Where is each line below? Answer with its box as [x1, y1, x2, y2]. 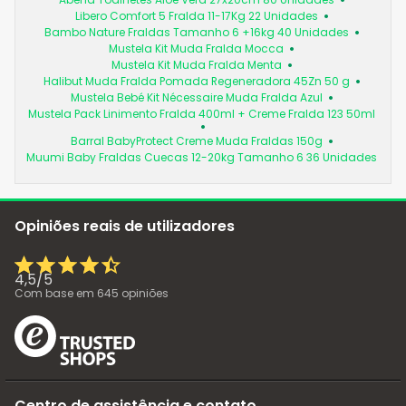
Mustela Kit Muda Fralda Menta [111, 56, 282, 72]
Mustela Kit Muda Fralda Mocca [109, 40, 284, 56]
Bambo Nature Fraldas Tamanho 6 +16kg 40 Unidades [43, 24, 349, 40]
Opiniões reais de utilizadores [14, 215, 235, 237]
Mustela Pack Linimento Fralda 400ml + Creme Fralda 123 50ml [28, 105, 375, 121]
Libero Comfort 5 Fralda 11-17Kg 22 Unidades [74, 7, 318, 24]
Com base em [14, 285, 97, 301]
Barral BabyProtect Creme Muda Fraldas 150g [70, 132, 323, 149]
